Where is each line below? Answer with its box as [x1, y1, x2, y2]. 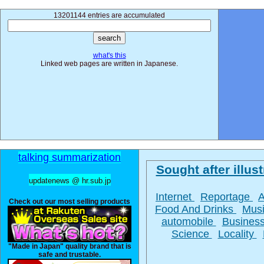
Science [171, 228, 212, 240]
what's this [93, 51, 126, 60]
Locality [217, 228, 257, 240]
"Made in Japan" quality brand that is [8, 242, 131, 250]
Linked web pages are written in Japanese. [41, 60, 178, 68]
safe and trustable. [38, 250, 101, 259]
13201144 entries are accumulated [54, 11, 165, 19]
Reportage [200, 191, 253, 203]
